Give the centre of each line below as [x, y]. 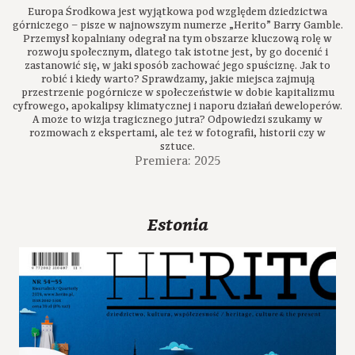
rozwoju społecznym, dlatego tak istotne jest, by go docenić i [177, 53]
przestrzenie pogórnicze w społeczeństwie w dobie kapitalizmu [177, 93]
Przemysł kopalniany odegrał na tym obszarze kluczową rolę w [177, 39]
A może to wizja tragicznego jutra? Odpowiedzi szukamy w [177, 120]
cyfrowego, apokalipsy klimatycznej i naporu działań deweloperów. [177, 107]
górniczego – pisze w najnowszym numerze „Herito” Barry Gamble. [177, 26]
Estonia [177, 226]
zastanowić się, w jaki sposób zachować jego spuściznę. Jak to [177, 66]
